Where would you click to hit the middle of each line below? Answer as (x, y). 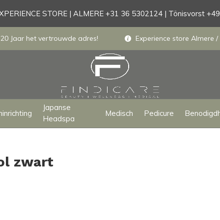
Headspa (59, 119)
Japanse (57, 107)
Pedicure (159, 113)
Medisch (119, 113)
